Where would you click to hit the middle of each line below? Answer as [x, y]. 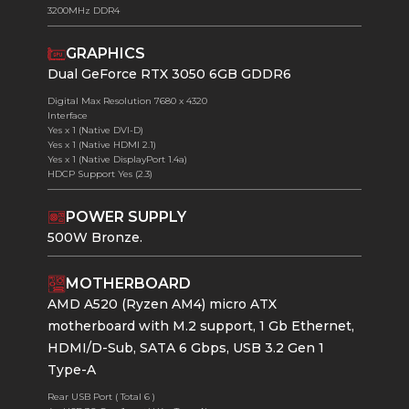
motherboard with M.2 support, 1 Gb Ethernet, [201, 326]
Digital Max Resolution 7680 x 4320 [128, 101]
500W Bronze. [95, 238]
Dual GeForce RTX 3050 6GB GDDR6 [170, 74]
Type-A [72, 370]
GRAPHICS [106, 54]
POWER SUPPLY [126, 217]
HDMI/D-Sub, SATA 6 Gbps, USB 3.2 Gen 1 [186, 348]
